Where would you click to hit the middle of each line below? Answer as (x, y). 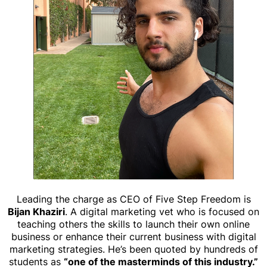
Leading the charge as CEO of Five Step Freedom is (133, 199)
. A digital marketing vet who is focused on (162, 211)
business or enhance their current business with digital (133, 236)
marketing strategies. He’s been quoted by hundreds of (133, 249)
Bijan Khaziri (36, 211)
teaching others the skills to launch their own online (133, 224)
